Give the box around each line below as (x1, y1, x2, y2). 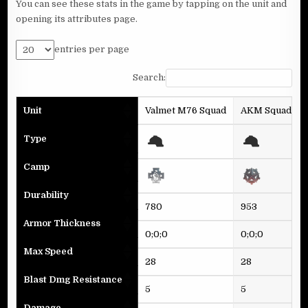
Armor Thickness (23, 217, 101, 228)
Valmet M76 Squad (145, 104, 227, 115)
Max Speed (23, 245, 74, 256)
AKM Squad (241, 104, 292, 115)
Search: (132, 72, 166, 83)
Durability (23, 189, 69, 200)
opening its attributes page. (16, 14, 138, 25)
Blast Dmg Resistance (23, 274, 123, 285)
